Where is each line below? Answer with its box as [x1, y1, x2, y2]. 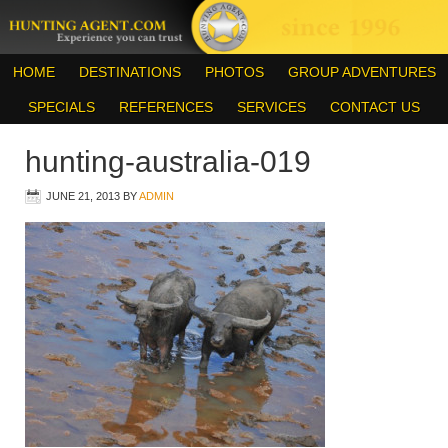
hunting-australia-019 [25, 144, 311, 178]
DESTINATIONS [78, 63, 181, 80]
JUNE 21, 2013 [46, 189, 120, 202]
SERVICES [237, 98, 306, 115]
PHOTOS [204, 63, 264, 80]
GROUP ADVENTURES [287, 63, 436, 80]
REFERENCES [119, 98, 213, 115]
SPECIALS [28, 98, 95, 115]
